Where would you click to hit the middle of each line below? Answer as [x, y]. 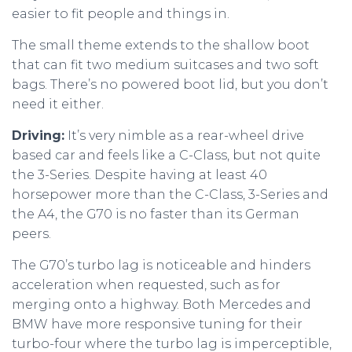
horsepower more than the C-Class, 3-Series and [170, 194]
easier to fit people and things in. [121, 14]
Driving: [38, 136]
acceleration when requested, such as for [146, 285]
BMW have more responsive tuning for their [157, 324]
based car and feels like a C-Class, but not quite [166, 155]
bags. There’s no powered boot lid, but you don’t [170, 84]
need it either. [58, 104]
